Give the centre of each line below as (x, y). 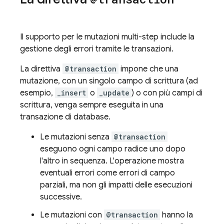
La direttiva (41, 69)
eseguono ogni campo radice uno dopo (113, 149)
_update (114, 93)
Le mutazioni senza (76, 137)
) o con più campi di (167, 93)
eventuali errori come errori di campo (107, 173)
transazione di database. (65, 117)
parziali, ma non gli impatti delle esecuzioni (116, 185)
